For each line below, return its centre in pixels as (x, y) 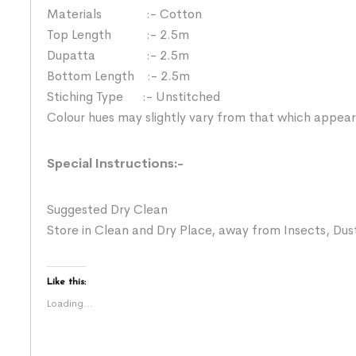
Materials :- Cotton (124, 14)
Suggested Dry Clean (107, 209)
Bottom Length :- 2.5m (118, 75)
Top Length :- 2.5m (118, 34)
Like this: (66, 282)
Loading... (70, 303)
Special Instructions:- (115, 163)
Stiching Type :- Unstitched (133, 96)
